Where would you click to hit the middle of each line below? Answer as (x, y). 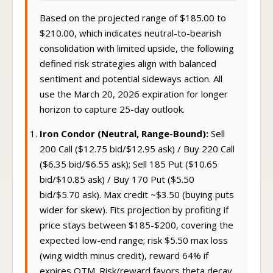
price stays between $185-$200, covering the (136, 231)
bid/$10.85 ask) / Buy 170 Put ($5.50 (117, 185)
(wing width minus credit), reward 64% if (124, 261)
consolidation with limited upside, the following (137, 54)
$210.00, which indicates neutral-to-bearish (130, 39)
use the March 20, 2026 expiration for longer (134, 100)
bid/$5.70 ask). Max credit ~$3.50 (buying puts (137, 200)
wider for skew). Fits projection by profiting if (134, 216)
